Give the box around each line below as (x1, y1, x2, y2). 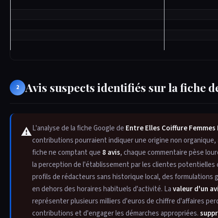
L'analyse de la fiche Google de (32, 123, 126, 133)
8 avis (102, 147, 120, 158)
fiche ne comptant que (32, 147, 102, 158)
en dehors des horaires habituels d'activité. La (32, 183, 173, 194)
